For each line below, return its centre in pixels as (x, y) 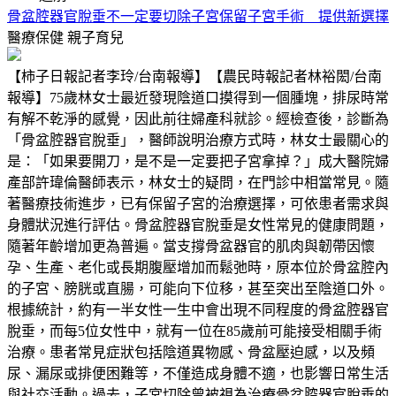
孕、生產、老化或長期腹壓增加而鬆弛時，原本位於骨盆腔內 (198, 267)
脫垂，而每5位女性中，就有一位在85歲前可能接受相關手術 (194, 331)
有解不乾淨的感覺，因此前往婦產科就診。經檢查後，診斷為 (198, 118)
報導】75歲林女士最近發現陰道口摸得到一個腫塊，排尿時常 (198, 97)
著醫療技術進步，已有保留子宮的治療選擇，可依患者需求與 (198, 203)
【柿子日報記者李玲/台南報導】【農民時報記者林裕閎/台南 (194, 76)
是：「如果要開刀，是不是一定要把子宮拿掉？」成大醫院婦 (198, 161)
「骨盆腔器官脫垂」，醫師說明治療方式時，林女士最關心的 (198, 140)
